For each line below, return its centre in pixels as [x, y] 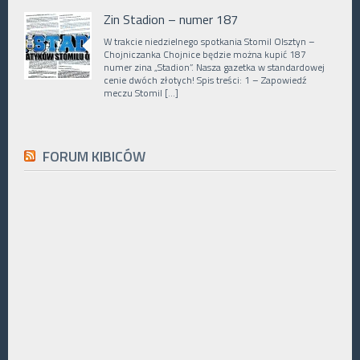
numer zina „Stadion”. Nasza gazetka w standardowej [214, 67]
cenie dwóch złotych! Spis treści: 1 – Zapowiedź [205, 80]
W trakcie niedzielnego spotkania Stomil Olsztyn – [209, 42]
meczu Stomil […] [141, 93]
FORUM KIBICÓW [94, 157]
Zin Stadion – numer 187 [171, 20]
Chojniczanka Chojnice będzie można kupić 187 [205, 55]
